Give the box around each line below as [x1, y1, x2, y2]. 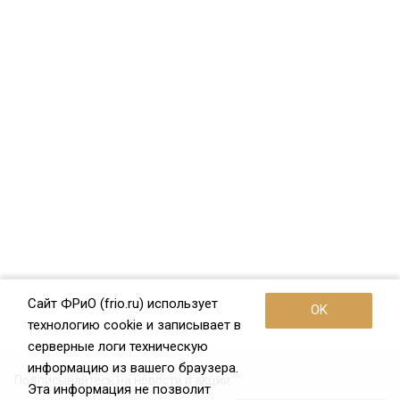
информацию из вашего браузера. [28, 360, 238, 376]
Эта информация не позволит [28, 381, 211, 397]
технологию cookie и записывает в [28, 317, 241, 333]
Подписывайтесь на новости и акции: [14, 373, 233, 387]
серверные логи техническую [28, 338, 208, 354]
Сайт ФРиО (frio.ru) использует [28, 296, 218, 312]
